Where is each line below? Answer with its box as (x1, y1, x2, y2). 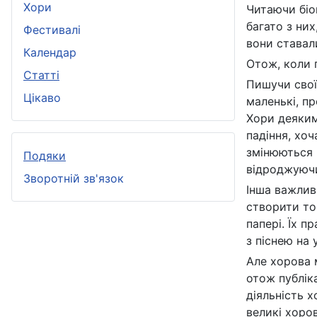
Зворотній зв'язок (23, 171, 124, 186)
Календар (23, 45, 76, 60)
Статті (23, 68, 59, 83)
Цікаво (23, 91, 61, 105)
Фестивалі (23, 23, 81, 38)
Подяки (23, 149, 66, 163)
